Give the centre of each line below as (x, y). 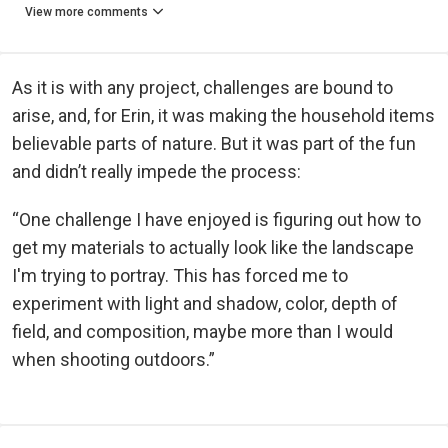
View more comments (86, 12)
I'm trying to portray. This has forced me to (180, 276)
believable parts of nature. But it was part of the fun (214, 144)
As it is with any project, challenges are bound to (202, 88)
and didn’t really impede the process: (156, 172)
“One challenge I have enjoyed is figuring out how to (216, 220)
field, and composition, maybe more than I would (202, 332)
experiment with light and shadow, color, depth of (205, 304)
